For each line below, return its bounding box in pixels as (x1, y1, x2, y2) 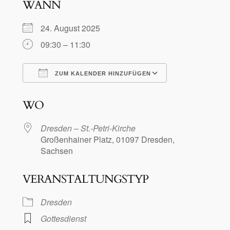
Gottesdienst (40, 212, 86, 224)
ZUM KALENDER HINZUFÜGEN (52, 70, 151, 76)
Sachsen (40, 144, 73, 157)
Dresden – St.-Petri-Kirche (40, 122, 136, 134)
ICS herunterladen (40, 85, 107, 98)
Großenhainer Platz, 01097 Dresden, (40, 133, 175, 145)
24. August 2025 (40, 22, 108, 34)
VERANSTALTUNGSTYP (22, 171, 148, 187)
